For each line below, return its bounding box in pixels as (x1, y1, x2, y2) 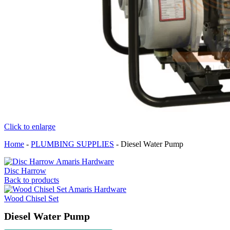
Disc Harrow (4, 166, 46, 175)
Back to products (4, 176, 59, 184)
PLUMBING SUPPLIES (31, 140, 114, 148)
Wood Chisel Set (4, 194, 59, 203)
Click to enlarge (4, 122, 55, 131)
